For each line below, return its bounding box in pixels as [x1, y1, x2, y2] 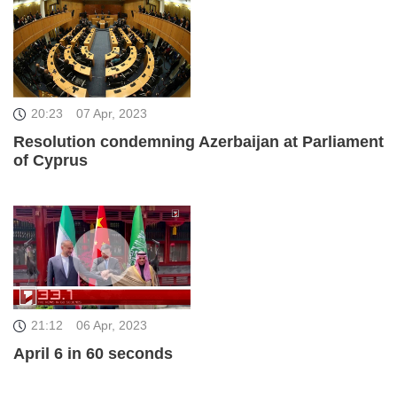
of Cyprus [13, 152, 88, 170]
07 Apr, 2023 [76, 106, 147, 121]
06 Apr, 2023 [76, 317, 147, 332]
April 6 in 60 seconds [13, 344, 173, 362]
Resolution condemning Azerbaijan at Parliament [13, 133, 384, 152]
